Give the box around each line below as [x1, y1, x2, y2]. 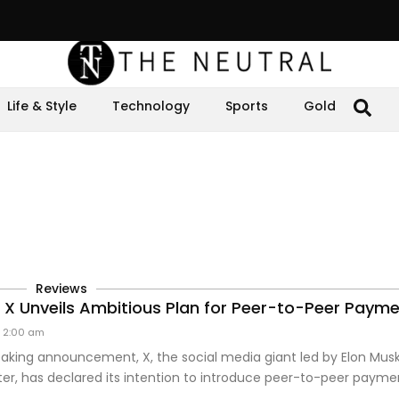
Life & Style [7, 97, 77, 115]
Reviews [36, 280, 87, 297]
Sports [225, 97, 268, 115]
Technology [112, 97, 190, 115]
